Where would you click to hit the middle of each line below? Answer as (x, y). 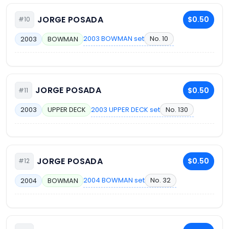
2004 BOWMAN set (114, 180)
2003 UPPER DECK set (126, 109)
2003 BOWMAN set (114, 39)
